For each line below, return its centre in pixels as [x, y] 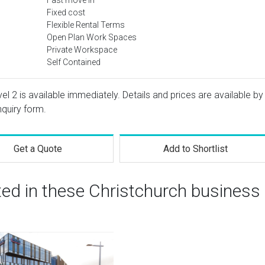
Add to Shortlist [196, 149]
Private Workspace [82, 50]
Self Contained [74, 62]
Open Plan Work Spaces [92, 37]
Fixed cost [66, 12]
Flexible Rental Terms [86, 25]
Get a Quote [38, 149]
